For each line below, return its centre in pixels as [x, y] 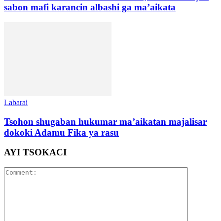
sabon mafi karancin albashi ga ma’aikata [90, 7]
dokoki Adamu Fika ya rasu [61, 132]
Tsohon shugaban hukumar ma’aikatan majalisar [105, 121]
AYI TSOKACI [35, 152]
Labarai [16, 103]
